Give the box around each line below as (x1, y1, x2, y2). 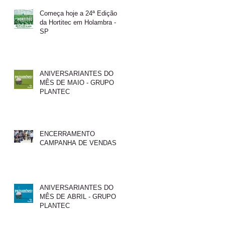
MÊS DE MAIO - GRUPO (40, 78, 114, 86)
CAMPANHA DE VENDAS (40, 139, 117, 147)
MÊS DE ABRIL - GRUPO (40, 192, 116, 200)
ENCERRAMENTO (40, 130, 95, 138)
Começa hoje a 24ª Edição (40, 9, 117, 17)
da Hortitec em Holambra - (40, 18, 116, 26)
